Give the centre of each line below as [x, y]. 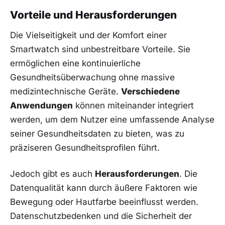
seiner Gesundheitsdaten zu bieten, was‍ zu [97, 133]
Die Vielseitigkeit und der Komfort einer [88, 35]
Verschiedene [150, 91]
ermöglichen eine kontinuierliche [75, 63]
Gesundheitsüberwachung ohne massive [92, 77]
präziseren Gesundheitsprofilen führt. [85, 147]
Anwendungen [41, 105]
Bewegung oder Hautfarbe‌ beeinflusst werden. [104, 202]
